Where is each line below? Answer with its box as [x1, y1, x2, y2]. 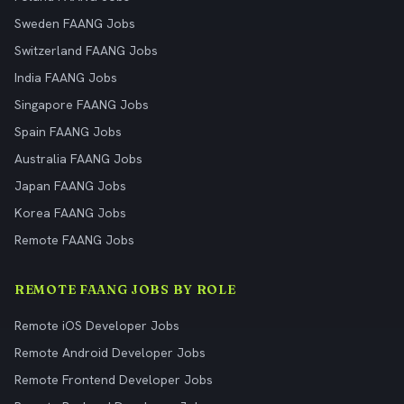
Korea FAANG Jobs [14, 205, 126, 221]
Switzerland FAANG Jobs [14, 42, 158, 59]
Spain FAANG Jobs [14, 124, 122, 140]
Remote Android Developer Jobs [14, 344, 206, 361]
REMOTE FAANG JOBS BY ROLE [14, 281, 236, 298]
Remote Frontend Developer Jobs [14, 372, 213, 388]
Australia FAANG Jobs [14, 151, 142, 167]
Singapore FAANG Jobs [14, 96, 149, 113]
